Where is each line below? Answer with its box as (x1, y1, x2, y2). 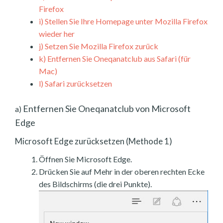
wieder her (39, 29, 75, 39)
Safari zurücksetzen (43, 79, 112, 89)
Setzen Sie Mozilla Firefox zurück (43, 41, 158, 51)
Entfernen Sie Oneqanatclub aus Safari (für (46, 54, 191, 64)
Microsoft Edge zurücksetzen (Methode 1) (15, 136, 172, 147)
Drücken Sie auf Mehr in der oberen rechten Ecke (39, 167, 205, 177)
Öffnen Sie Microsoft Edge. (39, 154, 132, 164)
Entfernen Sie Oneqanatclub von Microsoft (21, 103, 191, 114)
